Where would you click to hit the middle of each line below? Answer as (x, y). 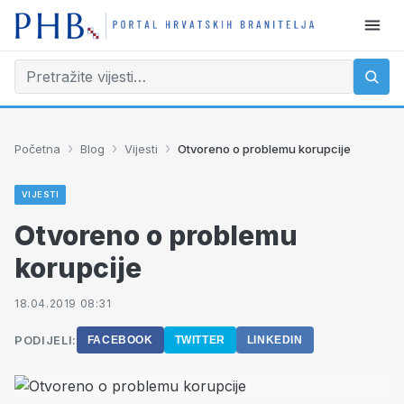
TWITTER (200, 340)
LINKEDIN (275, 340)
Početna (37, 148)
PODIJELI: (46, 340)
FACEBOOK (120, 340)
